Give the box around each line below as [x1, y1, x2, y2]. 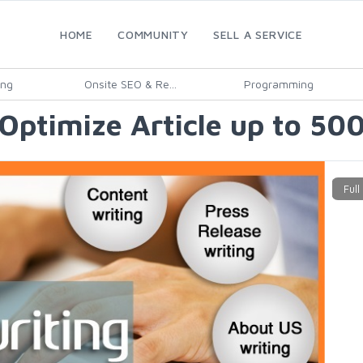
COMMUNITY [117, 28, 189, 41]
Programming [243, 77, 314, 91]
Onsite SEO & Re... [84, 77, 177, 91]
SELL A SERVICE [213, 28, 303, 41]
